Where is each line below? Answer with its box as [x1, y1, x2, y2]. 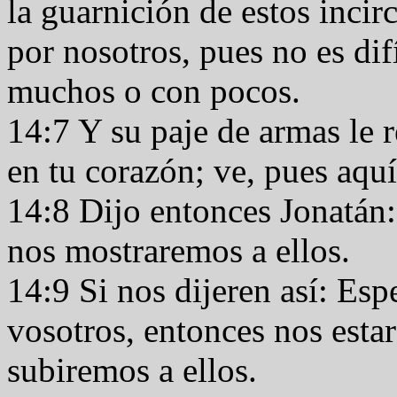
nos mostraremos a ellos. [7, 231, 359, 269]
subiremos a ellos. [7, 351, 266, 389]
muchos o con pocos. [7, 72, 309, 110]
